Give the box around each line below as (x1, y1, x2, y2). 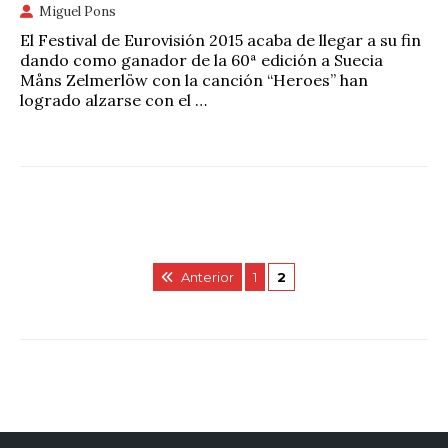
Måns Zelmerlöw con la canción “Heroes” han (20, 69, 368, 90)
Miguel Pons (39, 2, 116, 20)
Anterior (180, 268, 234, 285)
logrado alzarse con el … (20, 89, 207, 110)
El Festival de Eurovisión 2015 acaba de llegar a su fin (20, 29, 421, 50)
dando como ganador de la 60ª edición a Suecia (20, 49, 383, 70)
